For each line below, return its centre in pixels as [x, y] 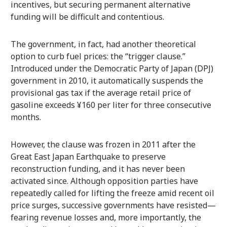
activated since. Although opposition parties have [104, 181]
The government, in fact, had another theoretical [103, 44]
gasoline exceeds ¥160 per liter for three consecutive [111, 105]
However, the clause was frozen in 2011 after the [103, 144]
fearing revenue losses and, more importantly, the [106, 217]
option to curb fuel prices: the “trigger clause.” [98, 56]
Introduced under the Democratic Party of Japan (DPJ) [112, 68]
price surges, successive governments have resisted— [113, 205]
